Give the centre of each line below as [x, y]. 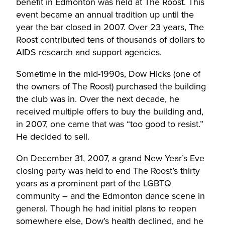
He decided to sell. [54, 137]
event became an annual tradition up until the [105, 15]
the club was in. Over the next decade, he [98, 99]
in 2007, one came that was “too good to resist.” [110, 124]
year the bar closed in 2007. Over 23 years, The [110, 27]
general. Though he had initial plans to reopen [106, 209]
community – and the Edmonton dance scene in [110, 196]
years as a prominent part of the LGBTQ [94, 184]
